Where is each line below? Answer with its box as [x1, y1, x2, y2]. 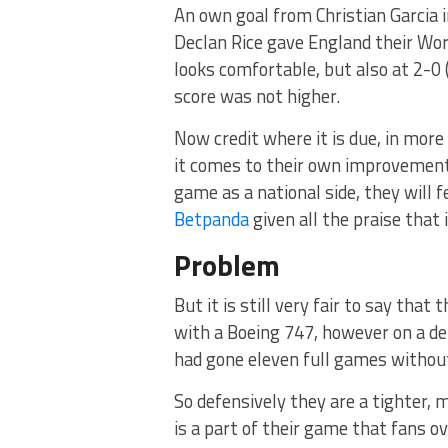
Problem [174, 243, 280, 287]
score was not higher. [174, 82, 340, 110]
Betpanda [174, 205, 249, 233]
